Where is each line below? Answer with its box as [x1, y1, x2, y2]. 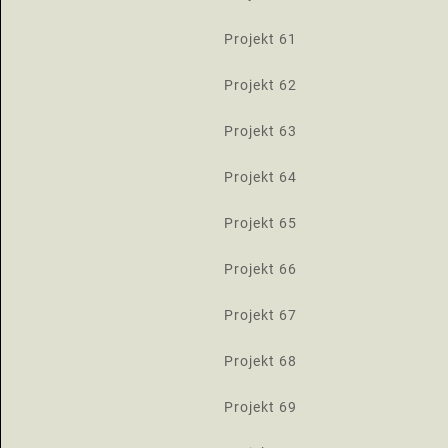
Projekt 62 [223, 77, 297, 93]
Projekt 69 [223, 399, 297, 415]
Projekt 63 [223, 123, 297, 139]
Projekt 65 [223, 215, 297, 231]
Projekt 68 [223, 353, 297, 369]
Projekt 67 [223, 307, 297, 323]
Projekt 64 [223, 169, 297, 185]
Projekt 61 [223, 31, 297, 47]
